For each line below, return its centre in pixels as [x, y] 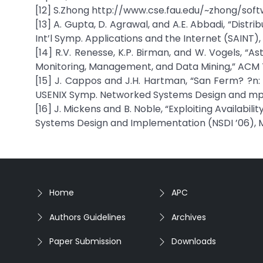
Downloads [194, 241]
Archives [189, 217]
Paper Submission [85, 241]
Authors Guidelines [87, 217]
